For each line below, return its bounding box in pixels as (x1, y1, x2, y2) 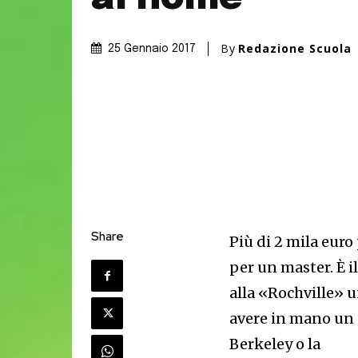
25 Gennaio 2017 (108, 43, 196, 55)
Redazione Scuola (238, 41, 352, 57)
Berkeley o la (229, 335, 321, 353)
